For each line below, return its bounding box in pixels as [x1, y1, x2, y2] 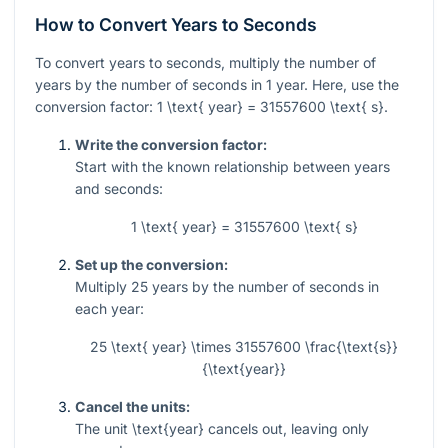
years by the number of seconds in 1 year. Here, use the [35, 76, 399, 94]
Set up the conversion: [75, 256, 228, 274]
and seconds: [75, 180, 163, 198]
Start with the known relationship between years [75, 158, 390, 176]
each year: [75, 300, 144, 318]
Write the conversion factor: [75, 136, 267, 154]
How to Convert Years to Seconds [35, 14, 317, 36]
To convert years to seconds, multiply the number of [35, 54, 376, 72]
